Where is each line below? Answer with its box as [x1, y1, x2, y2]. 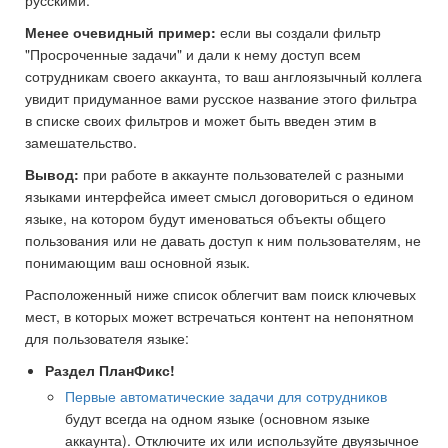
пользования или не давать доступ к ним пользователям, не [25, 229, 421, 250]
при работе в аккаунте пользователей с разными [79, 163, 404, 184]
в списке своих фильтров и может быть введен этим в [25, 109, 376, 130]
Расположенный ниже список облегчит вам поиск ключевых [25, 283, 416, 304]
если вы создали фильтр [216, 21, 381, 42]
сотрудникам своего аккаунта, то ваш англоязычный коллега [25, 65, 422, 86]
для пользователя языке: [25, 327, 189, 348]
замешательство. [25, 131, 137, 152]
